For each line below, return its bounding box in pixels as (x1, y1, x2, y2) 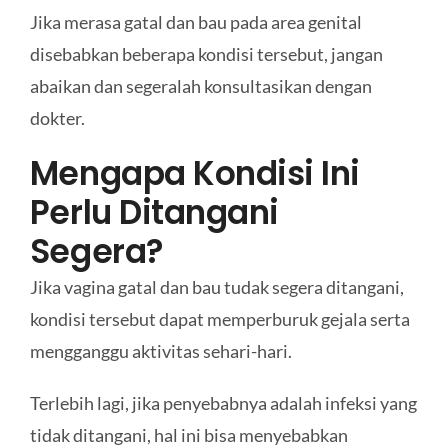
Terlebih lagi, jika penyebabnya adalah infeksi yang (29, 392, 417, 415)
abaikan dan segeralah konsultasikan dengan (29, 75, 372, 98)
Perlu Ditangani (29, 190, 279, 236)
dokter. (29, 107, 85, 130)
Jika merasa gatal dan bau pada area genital (29, 11, 362, 34)
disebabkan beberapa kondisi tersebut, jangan (29, 43, 383, 66)
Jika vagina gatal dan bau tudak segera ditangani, (29, 276, 404, 299)
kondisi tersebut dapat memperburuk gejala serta (29, 308, 410, 331)
